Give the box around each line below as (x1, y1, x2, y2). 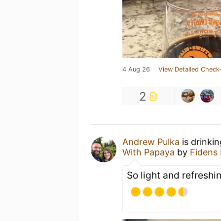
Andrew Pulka (122, 137, 180, 147)
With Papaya (122, 147, 175, 157)
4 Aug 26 (122, 66, 150, 73)
